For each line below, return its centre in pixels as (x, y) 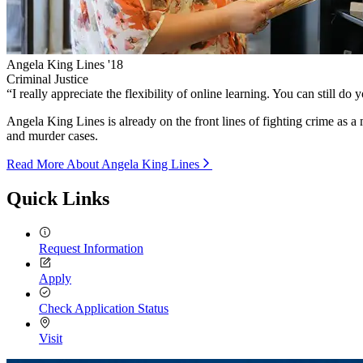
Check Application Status (104, 309)
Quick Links (58, 199)
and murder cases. (52, 136)
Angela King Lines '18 (65, 65)
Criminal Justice (47, 79)
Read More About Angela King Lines (103, 164)
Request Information (91, 249)
